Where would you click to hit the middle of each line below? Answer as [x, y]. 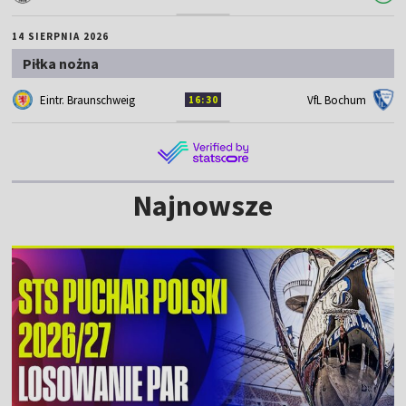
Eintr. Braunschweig [88, 100]
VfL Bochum [336, 100]
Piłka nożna [61, 63]
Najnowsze [203, 205]
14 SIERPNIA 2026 [60, 36]
